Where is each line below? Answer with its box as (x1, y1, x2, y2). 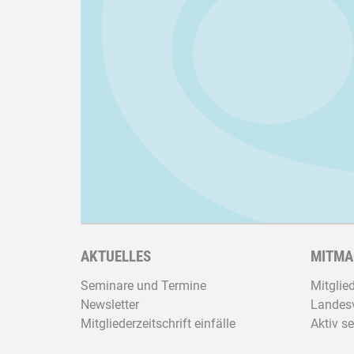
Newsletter (81, 296, 139, 312)
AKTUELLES (81, 247, 151, 265)
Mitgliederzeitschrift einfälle (81, 315, 235, 331)
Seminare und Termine (81, 277, 206, 293)
